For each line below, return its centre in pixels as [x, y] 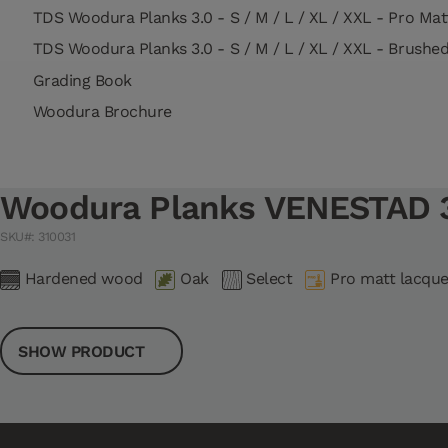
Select [269, 279]
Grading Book [80, 80]
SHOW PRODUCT [83, 351]
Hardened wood [83, 279]
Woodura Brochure [100, 112]
